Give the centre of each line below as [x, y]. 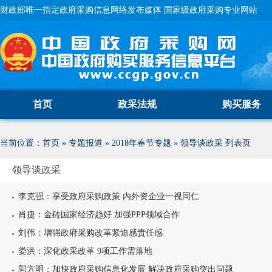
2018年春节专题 [141, 143]
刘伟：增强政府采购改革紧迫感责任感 [90, 233]
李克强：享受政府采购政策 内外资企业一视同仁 [109, 196]
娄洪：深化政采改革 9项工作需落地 [85, 251]
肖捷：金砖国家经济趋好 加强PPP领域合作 [99, 215]
